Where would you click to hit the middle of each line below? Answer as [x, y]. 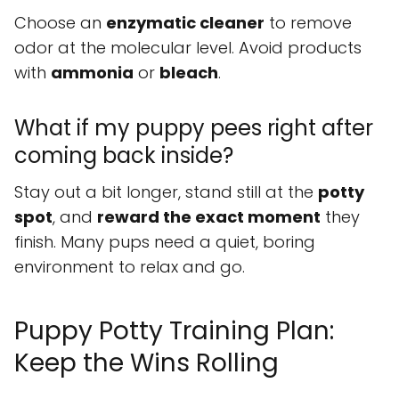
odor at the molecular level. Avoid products [188, 47]
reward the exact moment [209, 216]
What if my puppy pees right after [194, 127]
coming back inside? [124, 155]
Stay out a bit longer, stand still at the [166, 191]
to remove [308, 22]
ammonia [92, 72]
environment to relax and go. [130, 266]
